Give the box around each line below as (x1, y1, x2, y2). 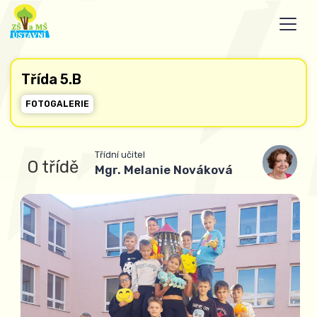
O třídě (28, 156, 79, 177)
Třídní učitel (95, 149, 145, 161)
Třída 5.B (21, 71, 81, 88)
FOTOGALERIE (25, 98, 90, 109)
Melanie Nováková (121, 162, 233, 177)
